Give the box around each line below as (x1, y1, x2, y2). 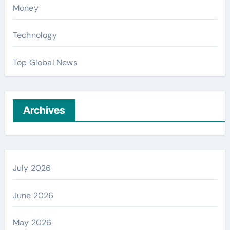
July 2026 (12, 163, 51, 174)
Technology (12, 30, 57, 41)
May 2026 (12, 217, 52, 228)
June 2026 (12, 190, 54, 201)
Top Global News (12, 57, 78, 68)
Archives (23, 104, 65, 117)
